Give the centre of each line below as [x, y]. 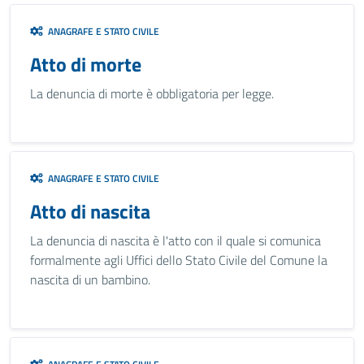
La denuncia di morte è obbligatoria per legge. [152, 93]
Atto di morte [86, 64]
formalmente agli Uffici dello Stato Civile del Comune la [179, 260]
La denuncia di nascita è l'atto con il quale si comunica [175, 240]
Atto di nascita [90, 211]
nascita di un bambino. [90, 279]
